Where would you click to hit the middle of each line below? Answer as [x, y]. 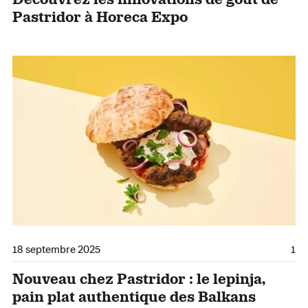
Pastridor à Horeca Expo [100, 15]
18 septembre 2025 [56, 248]
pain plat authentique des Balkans [134, 295]
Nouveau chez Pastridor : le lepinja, [139, 277]
